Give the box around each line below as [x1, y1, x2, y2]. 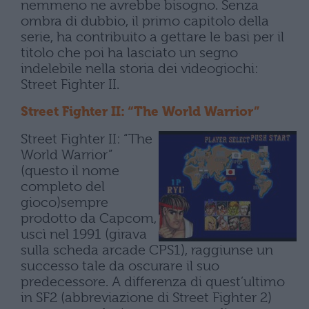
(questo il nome [21, 163, 119, 179]
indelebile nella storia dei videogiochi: [21, 61, 259, 77]
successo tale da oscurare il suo [21, 258, 219, 274]
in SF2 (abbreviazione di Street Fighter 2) [21, 290, 272, 306]
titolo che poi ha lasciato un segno [21, 45, 238, 61]
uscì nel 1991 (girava [21, 226, 147, 242]
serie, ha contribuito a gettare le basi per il [21, 29, 284, 45]
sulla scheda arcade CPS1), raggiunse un [21, 242, 273, 258]
